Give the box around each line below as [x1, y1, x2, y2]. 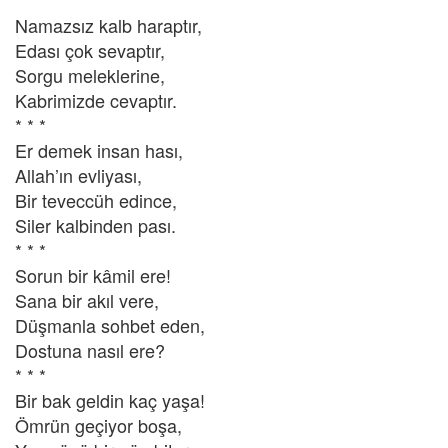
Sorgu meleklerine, [15, 62, 165, 88]
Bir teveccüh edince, [15, 187, 177, 213]
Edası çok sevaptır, [15, 37, 165, 63]
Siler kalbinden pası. [15, 212, 176, 238]
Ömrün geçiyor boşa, [15, 412, 182, 438]
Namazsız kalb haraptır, [15, 12, 202, 38]
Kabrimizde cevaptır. [15, 87, 177, 113]
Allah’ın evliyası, [15, 162, 142, 188]
